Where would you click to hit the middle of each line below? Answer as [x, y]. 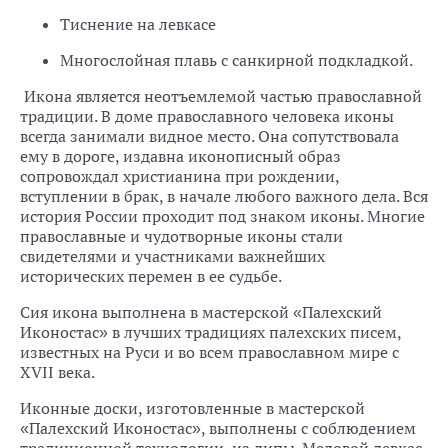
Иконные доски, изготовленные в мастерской [192, 408]
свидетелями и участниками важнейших [172, 256]
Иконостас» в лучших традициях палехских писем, [210, 332]
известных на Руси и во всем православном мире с [209, 352]
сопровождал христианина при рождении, [179, 176]
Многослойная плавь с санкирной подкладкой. [236, 60]
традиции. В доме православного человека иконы [207, 116]
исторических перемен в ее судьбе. [151, 276]
